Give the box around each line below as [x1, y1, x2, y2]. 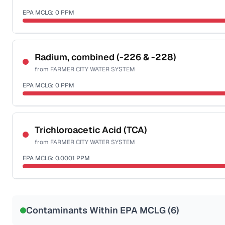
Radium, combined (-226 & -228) [35, 51, 176, 63]
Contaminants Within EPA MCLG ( [26, 204, 171, 216]
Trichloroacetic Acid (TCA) [35, 124, 147, 136]
